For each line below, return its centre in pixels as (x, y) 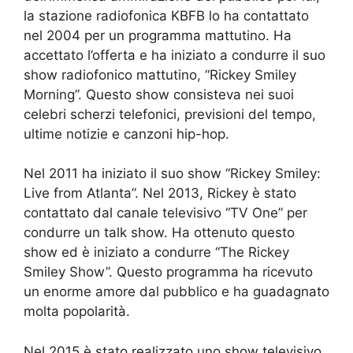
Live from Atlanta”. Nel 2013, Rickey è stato (160, 193)
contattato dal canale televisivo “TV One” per (165, 213)
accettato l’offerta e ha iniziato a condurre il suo (175, 55)
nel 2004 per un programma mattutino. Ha (158, 35)
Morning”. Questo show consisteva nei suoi (159, 94)
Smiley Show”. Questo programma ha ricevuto (168, 272)
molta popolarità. (77, 312)
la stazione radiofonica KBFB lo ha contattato (166, 15)
